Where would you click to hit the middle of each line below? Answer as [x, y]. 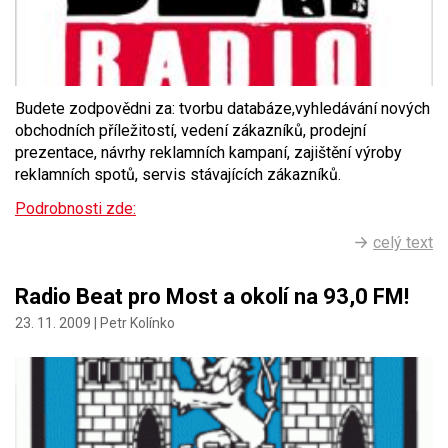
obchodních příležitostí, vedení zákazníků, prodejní [190, 131]
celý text [403, 243]
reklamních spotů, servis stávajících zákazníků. [178, 175]
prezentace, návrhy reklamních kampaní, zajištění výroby [208, 153]
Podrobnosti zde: [75, 209]
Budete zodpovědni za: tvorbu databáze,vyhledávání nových [222, 109]
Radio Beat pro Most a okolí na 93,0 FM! [212, 297]
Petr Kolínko [137, 323]
